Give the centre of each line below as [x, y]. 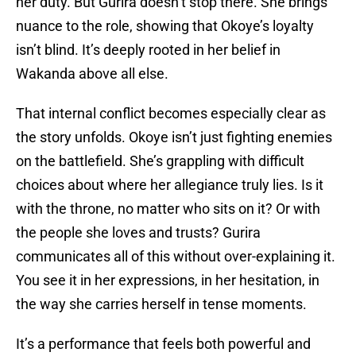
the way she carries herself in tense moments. [161, 304]
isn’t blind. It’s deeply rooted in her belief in [148, 50]
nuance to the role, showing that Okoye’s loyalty [165, 26]
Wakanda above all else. [92, 74]
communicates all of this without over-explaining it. [176, 257]
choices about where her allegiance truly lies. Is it [170, 185]
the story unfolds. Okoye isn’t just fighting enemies [174, 137]
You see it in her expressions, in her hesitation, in [168, 281]
